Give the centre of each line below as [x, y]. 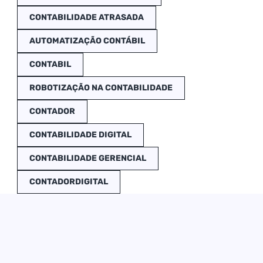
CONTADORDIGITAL [68, 182]
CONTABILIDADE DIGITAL [80, 135]
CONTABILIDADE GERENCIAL [87, 158]
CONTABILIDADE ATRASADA [86, 17]
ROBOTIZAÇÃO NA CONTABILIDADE [101, 88]
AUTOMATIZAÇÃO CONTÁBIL [87, 41]
